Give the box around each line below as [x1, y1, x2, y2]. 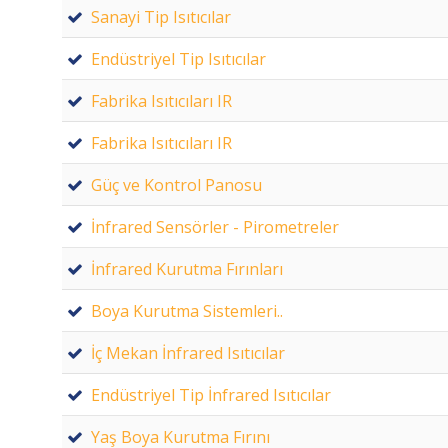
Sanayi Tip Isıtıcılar [91, 5, 231, 28]
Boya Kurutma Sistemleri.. [91, 299, 283, 322]
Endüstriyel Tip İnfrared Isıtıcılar [91, 383, 331, 406]
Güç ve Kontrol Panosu [91, 173, 262, 196]
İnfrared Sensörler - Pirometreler [91, 215, 339, 238]
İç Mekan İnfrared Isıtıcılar [91, 341, 285, 364]
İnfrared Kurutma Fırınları [91, 257, 283, 280]
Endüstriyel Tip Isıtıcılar [91, 47, 266, 70]
